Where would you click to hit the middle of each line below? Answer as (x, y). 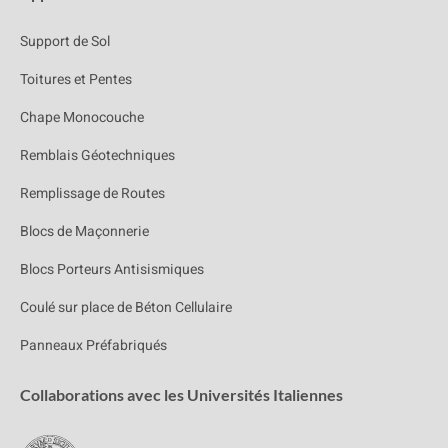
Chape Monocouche (82, 117)
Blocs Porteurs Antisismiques (112, 269)
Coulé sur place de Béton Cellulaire (126, 307)
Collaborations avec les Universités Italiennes (181, 394)
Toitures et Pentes (76, 79)
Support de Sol (65, 41)
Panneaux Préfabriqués (93, 345)
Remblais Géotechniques (97, 155)
